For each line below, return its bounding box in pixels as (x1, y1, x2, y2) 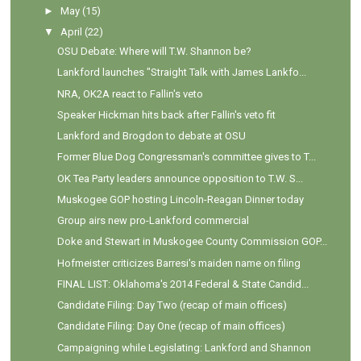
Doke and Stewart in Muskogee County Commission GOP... (56, 235, 327, 248)
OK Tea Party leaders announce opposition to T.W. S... (56, 172, 303, 185)
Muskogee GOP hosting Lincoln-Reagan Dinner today (56, 193, 304, 205)
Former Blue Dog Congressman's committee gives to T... (56, 151, 316, 164)
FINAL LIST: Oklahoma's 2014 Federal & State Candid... (56, 277, 309, 290)
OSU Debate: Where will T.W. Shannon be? (56, 45, 251, 58)
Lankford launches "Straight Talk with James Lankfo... (56, 66, 306, 79)
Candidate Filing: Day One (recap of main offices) (56, 320, 285, 333)
